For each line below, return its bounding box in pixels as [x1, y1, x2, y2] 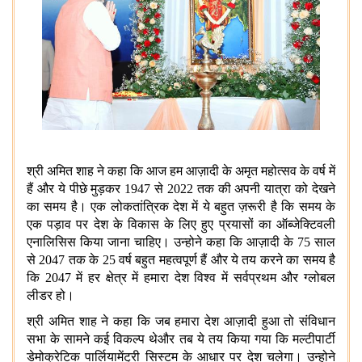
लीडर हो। [27, 288, 74, 302]
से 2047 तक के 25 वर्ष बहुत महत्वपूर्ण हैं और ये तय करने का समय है [27, 252, 335, 267]
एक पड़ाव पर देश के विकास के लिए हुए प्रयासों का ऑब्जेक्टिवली [27, 217, 335, 231]
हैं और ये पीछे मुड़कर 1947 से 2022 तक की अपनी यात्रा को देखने [27, 181, 335, 196]
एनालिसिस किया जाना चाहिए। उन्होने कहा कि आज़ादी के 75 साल [27, 234, 335, 249]
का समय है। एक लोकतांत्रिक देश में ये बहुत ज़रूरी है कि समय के [27, 199, 335, 213]
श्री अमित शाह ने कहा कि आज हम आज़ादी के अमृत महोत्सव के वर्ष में [27, 163, 335, 178]
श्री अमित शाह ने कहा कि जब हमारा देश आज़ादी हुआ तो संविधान [27, 314, 335, 328]
